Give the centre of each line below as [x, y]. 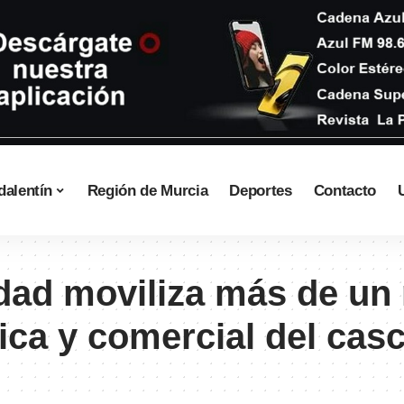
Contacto [344, 190]
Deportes [261, 190]
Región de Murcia [147, 190]
